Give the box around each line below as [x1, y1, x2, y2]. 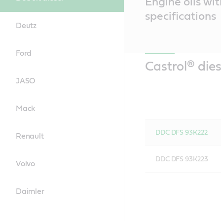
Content [124, 2, 153, 10]
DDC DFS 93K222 [155, 129, 208, 136]
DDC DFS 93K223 [155, 156, 208, 163]
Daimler [16, 187, 44, 195]
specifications [145, 11, 216, 22]
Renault [16, 132, 44, 140]
